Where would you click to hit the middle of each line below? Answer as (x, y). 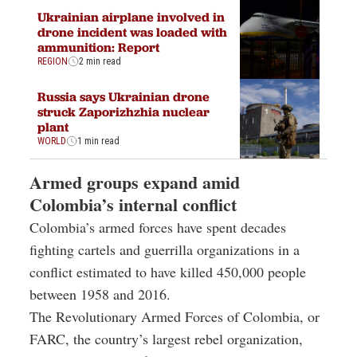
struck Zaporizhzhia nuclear (124, 112)
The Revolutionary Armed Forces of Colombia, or (175, 316)
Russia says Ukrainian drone (124, 97)
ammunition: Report (98, 47)
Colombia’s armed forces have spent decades (158, 227)
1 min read (98, 141)
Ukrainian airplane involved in (131, 17)
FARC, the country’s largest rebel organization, (166, 338)
